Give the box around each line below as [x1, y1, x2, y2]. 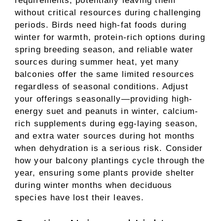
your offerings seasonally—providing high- [15, 94, 193, 104]
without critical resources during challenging [15, 8, 201, 17]
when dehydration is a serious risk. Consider [15, 144, 203, 153]
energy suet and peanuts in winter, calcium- [15, 107, 199, 116]
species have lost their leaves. [15, 193, 145, 202]
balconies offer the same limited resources [15, 70, 195, 79]
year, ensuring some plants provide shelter [15, 168, 195, 178]
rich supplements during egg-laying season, [15, 119, 198, 128]
